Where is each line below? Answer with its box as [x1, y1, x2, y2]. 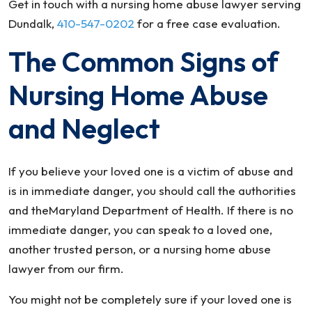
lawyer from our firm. [8, 261, 124, 276]
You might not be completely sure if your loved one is [8, 292, 292, 306]
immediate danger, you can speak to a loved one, [8, 222, 272, 237]
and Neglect [8, 111, 160, 146]
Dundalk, [8, 16, 57, 31]
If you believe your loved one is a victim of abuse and [8, 164, 293, 178]
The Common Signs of [8, 44, 279, 79]
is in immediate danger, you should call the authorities [8, 183, 296, 198]
